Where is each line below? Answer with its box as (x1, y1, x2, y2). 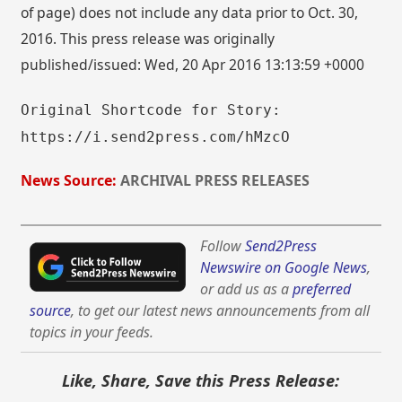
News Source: (21, 170, 118, 190)
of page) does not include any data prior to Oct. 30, (21, 2, 359, 22)
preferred (293, 279, 352, 300)
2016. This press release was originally (21, 28, 275, 48)
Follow (200, 236, 246, 257)
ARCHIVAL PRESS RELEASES (120, 170, 310, 190)
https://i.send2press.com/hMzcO (21, 128, 291, 146)
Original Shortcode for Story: (21, 101, 282, 119)
